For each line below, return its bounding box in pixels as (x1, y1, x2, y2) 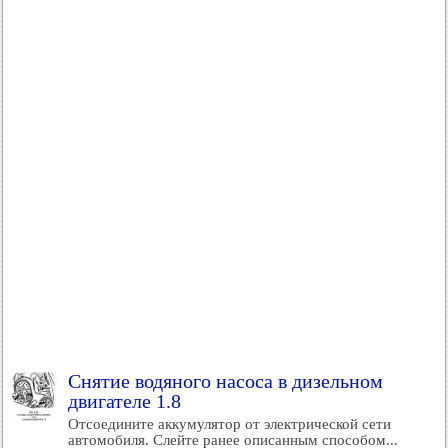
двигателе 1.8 (68, 390, 181, 412)
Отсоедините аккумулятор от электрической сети (68, 416, 391, 432)
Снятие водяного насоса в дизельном (68, 370, 383, 392)
